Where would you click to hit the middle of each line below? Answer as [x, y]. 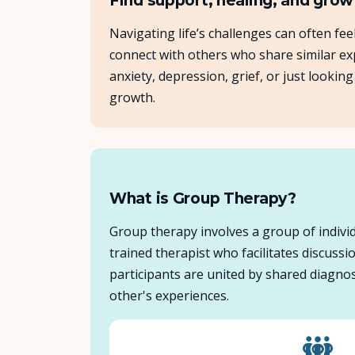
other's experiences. [169, 296]
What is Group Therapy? [203, 199]
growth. [132, 98]
